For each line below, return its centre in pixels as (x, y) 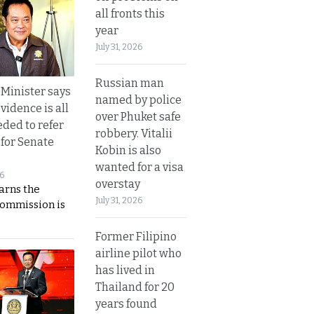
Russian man (130, 83)
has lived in (125, 270)
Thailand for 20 (135, 287)
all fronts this (130, 13)
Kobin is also (128, 150)
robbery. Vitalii (134, 133)
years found (126, 303)
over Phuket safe (138, 116)
